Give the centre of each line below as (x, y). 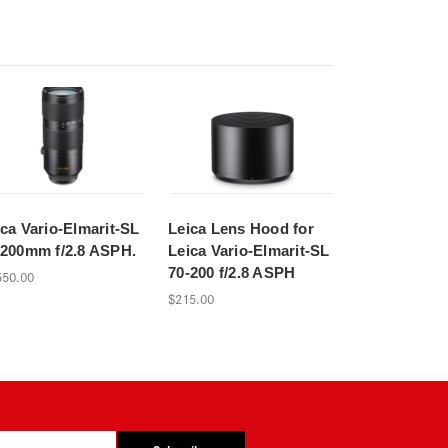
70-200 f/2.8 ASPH (232, 272)
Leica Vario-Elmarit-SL (249, 250)
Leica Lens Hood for (241, 228)
